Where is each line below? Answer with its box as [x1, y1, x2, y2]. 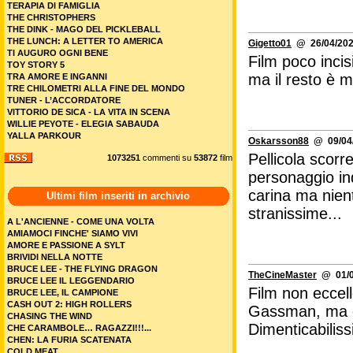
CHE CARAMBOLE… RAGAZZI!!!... [7, 323, 151, 333]
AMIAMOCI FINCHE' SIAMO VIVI [7, 229, 138, 238]
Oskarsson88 [248, 136, 309, 147]
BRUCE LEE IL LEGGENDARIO [7, 276, 135, 285]
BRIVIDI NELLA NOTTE [7, 252, 102, 262]
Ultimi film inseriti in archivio [46, 190, 190, 202]
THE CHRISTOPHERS [7, 13, 95, 22]
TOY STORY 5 [7, 60, 65, 69]
